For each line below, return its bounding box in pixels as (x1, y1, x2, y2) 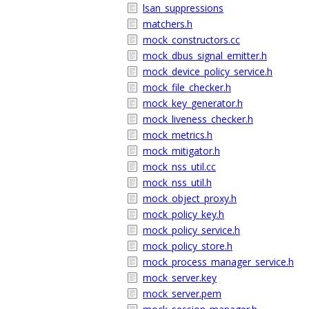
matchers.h (143, 17, 192, 30)
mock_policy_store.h (143, 239, 232, 252)
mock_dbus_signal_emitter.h (143, 49, 267, 62)
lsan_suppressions (143, 1, 223, 14)
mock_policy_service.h (143, 223, 240, 237)
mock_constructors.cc (143, 33, 240, 46)
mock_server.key (143, 271, 217, 284)
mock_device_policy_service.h (143, 65, 272, 78)
